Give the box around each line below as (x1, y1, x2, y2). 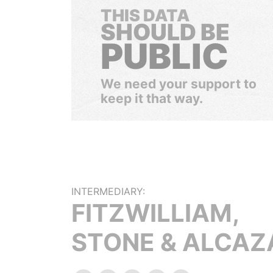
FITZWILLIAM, (71, 198, 239, 228)
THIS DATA (101, 5, 190, 26)
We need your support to (101, 76, 257, 91)
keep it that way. (101, 91, 203, 106)
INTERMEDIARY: (71, 185, 145, 197)
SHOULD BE (101, 18, 230, 46)
